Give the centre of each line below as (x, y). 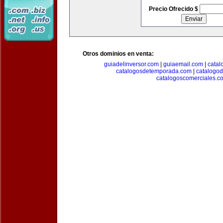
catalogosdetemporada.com (154, 71)
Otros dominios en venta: (118, 54)
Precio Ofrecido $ (174, 9)
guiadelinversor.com (131, 64)
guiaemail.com (183, 64)
